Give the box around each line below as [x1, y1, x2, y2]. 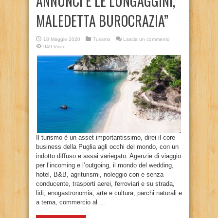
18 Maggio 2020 [43, 36, 80, 42]
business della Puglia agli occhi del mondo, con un [36, 143, 179, 150]
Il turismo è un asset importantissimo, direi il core [36, 134, 175, 141]
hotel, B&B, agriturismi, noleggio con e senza [36, 171, 163, 178]
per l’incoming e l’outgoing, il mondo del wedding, [36, 162, 174, 169]
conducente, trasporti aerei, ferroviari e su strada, [36, 180, 175, 187]
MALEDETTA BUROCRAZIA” [36, 11, 168, 31]
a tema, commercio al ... [36, 199, 105, 206]
